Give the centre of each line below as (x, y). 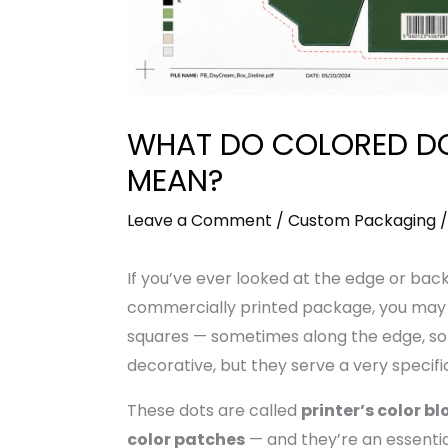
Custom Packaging (361, 220)
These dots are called (213, 410)
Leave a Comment (199, 220)
